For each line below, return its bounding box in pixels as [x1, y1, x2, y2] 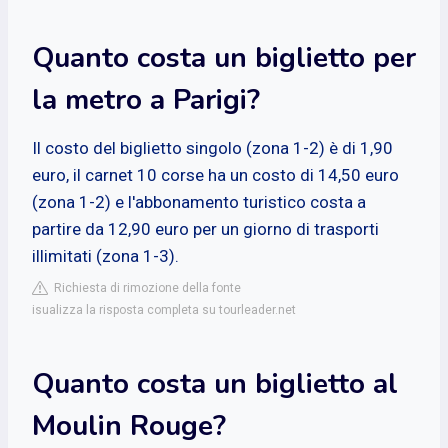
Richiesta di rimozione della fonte [48, 280, 241, 295]
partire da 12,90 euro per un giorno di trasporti [32, 218, 379, 239]
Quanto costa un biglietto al [32, 364, 398, 403]
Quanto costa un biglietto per [32, 38, 416, 77]
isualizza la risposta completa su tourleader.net [32, 302, 296, 317]
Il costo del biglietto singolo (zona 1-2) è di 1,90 [32, 137, 393, 158]
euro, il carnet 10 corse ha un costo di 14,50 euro [32, 164, 399, 185]
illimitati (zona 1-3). [32, 245, 179, 266]
